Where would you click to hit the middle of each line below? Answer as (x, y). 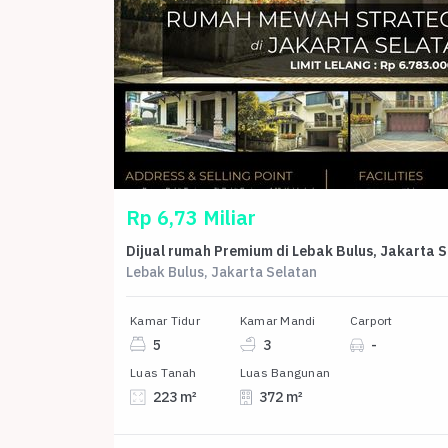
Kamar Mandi (277, 320)
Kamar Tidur (165, 320)
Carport (371, 320)
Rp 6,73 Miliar (191, 217)
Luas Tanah (163, 373)
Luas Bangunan (285, 373)
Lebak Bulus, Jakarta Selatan (221, 271)
